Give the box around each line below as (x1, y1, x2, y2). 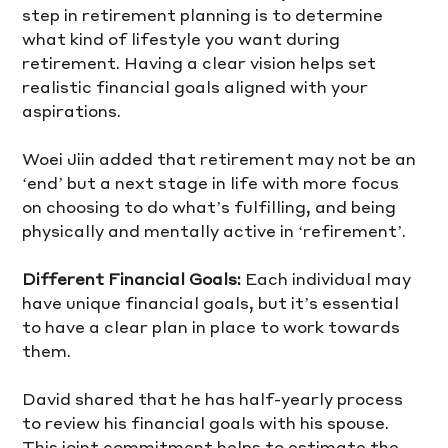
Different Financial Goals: (22, 267, 242, 289)
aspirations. (22, 99, 126, 121)
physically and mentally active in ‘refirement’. (22, 219, 407, 241)
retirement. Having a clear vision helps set (22, 51, 381, 73)
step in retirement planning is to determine (22, 3, 388, 25)
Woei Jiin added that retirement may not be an (22, 147, 421, 169)
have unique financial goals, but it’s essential (22, 291, 404, 313)
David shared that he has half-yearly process (22, 387, 408, 409)
